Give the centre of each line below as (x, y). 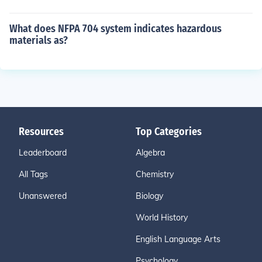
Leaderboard (43, 153)
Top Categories (169, 132)
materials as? (39, 40)
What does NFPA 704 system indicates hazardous (116, 29)
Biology (149, 196)
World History (162, 218)
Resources (41, 132)
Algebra (150, 153)
